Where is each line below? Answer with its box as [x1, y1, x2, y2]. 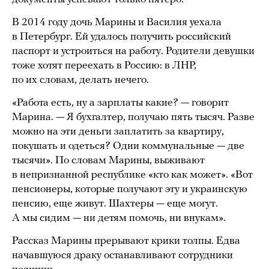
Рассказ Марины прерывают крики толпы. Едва [12, 235, 240, 247]
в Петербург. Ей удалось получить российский [12, 31, 231, 43]
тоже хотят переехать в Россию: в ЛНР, [12, 59, 196, 71]
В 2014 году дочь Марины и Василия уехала [12, 16, 222, 28]
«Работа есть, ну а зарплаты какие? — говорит [12, 97, 229, 109]
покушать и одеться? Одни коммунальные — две [12, 140, 244, 152]
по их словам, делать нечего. [12, 74, 149, 86]
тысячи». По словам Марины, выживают [12, 154, 205, 166]
